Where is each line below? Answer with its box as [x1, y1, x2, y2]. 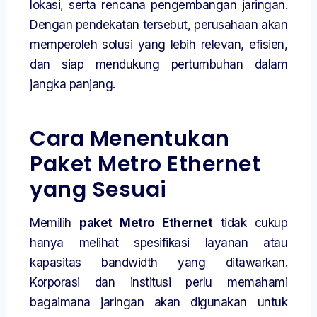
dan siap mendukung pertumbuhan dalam [30, 57, 287, 72]
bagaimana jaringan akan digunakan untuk [30, 295, 287, 310]
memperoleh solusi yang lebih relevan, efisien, [30, 38, 287, 52]
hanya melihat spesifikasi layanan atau [30, 236, 287, 250]
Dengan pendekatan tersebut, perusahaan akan [30, 18, 287, 33]
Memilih [30, 216, 79, 231]
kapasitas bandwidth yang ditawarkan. [30, 255, 287, 270]
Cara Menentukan [30, 124, 230, 154]
